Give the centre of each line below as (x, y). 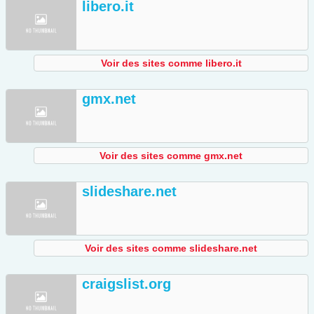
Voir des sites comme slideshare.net (171, 248)
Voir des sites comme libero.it (171, 63)
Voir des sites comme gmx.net (171, 156)
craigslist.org (127, 284)
